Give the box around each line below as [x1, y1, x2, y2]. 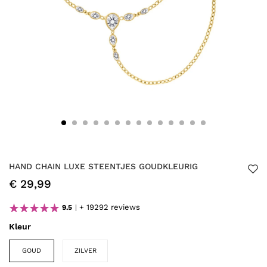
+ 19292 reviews [79, 203, 140, 212]
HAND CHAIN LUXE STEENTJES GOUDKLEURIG [9, 162, 198, 171]
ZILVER [74, 247, 97, 254]
